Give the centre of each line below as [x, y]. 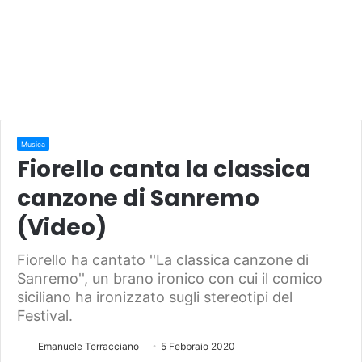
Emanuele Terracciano [88, 346]
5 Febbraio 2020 [198, 346]
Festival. [45, 315]
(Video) [62, 227]
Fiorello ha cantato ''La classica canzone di [163, 259]
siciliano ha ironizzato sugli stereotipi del [155, 297]
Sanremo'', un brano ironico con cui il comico [170, 278]
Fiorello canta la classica [164, 169]
